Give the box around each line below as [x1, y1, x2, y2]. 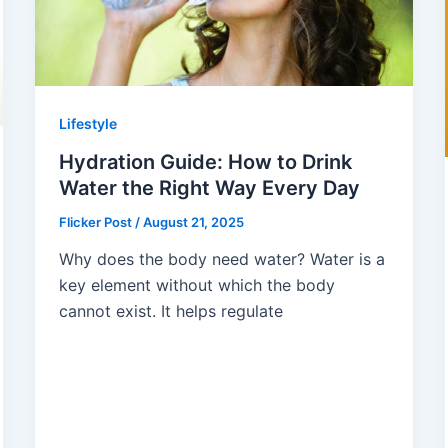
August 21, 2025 [142, 213, 244, 230]
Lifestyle [58, 114, 117, 132]
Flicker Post [58, 213, 135, 230]
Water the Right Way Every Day [58, 175, 360, 200]
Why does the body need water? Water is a [58, 249, 385, 270]
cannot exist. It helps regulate [58, 301, 283, 322]
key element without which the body [58, 275, 335, 296]
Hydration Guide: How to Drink [58, 149, 352, 174]
